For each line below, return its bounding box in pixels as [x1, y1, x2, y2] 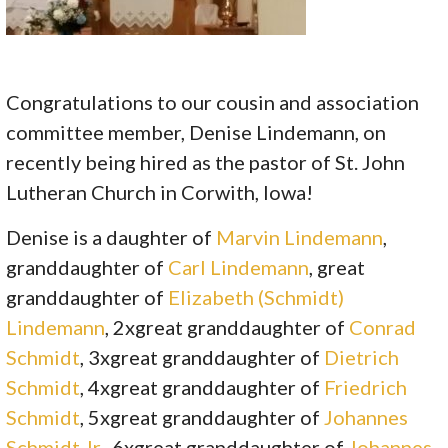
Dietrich [324, 344, 400, 369]
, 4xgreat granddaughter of [80, 374, 325, 399]
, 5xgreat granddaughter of [80, 404, 325, 429]
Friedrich [324, 374, 408, 399]
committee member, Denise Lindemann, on [6, 119, 387, 144]
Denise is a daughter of [6, 224, 217, 249]
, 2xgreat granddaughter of [105, 314, 350, 339]
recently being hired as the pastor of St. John [6, 149, 406, 174]
